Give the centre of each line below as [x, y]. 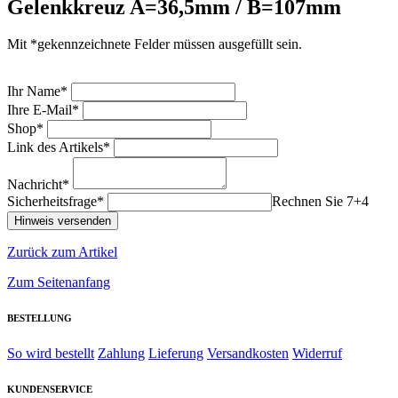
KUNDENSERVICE [50, 390]
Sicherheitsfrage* [56, 202]
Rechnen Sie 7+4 [320, 202]
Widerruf [317, 354]
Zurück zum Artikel [62, 252]
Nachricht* [38, 185]
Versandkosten [248, 354]
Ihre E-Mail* [43, 110]
